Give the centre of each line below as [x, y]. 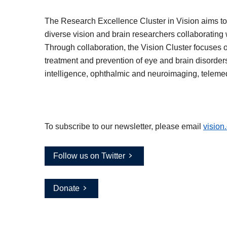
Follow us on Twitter [89, 156]
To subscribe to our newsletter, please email [124, 127]
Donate [66, 188]
